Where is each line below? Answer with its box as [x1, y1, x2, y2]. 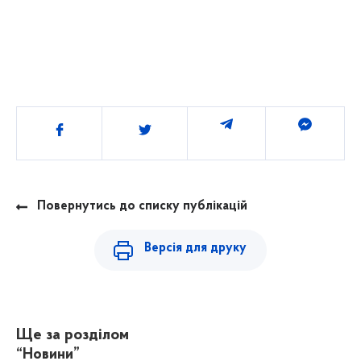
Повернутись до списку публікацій [36, 200, 247, 214]
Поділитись [49, 118, 121, 135]
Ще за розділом [16, 327, 129, 344]
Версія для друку [144, 241, 247, 255]
